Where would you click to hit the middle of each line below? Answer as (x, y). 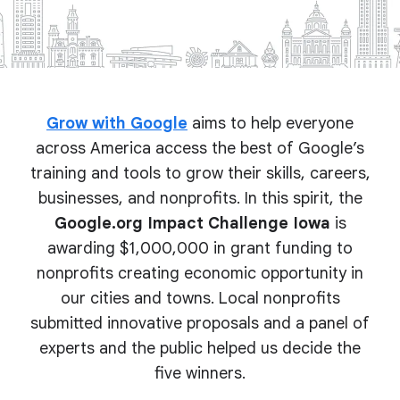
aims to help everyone (271, 123)
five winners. (200, 373)
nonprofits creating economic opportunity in (200, 273)
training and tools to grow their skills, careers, (200, 173)
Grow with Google (117, 123)
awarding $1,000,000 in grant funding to (200, 248)
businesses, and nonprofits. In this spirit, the (200, 198)
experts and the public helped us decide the (200, 348)
